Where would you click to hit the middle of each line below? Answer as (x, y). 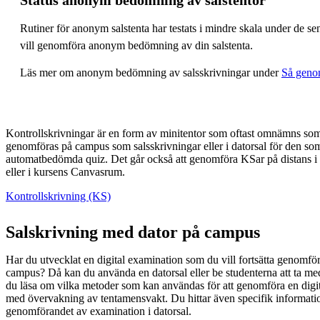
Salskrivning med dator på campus (133, 232)
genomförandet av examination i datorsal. (99, 311)
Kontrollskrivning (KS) (58, 196)
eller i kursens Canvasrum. (65, 171)
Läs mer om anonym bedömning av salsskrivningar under (151, 72)
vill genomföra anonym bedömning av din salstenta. (136, 45)
